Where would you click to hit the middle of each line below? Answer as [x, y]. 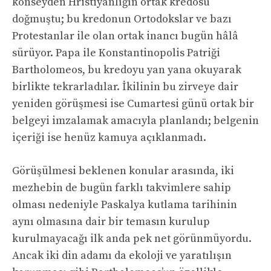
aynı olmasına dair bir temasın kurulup [111, 222]
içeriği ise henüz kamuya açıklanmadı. [109, 138]
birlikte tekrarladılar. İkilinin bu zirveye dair [125, 87]
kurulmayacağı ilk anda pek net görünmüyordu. [132, 239]
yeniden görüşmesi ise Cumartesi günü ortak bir [133, 104]
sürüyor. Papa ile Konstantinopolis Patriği [116, 53]
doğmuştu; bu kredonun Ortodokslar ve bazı [122, 19]
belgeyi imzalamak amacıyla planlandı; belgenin [135, 121]
